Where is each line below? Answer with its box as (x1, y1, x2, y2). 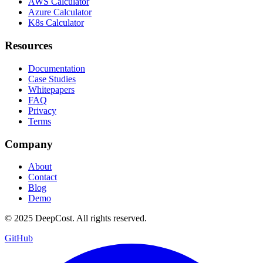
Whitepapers (28, 84, 75, 95)
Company (5, 137, 53, 150)
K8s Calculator (28, 18, 84, 28)
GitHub (5, 233, 33, 244)
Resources (5, 39, 52, 52)
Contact (28, 172, 57, 183)
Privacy (28, 105, 56, 116)
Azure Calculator (28, 7, 92, 18)
